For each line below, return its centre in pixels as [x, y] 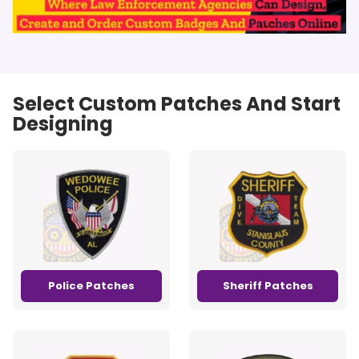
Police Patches [91, 285]
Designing [63, 123]
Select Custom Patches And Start [177, 103]
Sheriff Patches [268, 285]
